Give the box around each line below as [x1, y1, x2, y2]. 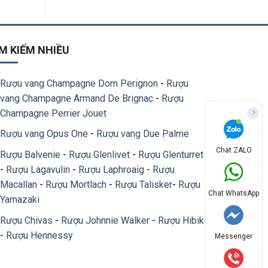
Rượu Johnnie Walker [61, 214, 150, 226]
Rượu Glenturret [138, 149, 204, 160]
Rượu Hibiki [158, 214, 207, 226]
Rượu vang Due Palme [96, 128, 190, 140]
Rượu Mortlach [45, 179, 107, 190]
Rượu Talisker [115, 179, 173, 190]
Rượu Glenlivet [69, 149, 130, 160]
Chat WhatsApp [208, 189, 259, 197]
